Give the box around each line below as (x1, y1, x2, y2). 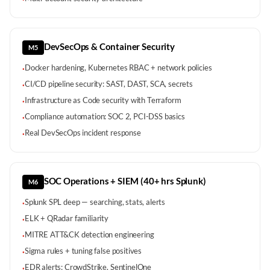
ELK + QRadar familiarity (24, 213, 109, 223)
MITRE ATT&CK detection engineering (24, 230, 154, 239)
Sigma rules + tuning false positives (24, 246, 142, 256)
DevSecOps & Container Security (43, 41, 175, 52)
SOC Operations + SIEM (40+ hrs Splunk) (43, 175, 206, 186)
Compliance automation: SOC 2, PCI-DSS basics (24, 111, 185, 121)
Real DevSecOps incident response (24, 128, 141, 137)
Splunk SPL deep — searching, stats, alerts (24, 197, 166, 207)
